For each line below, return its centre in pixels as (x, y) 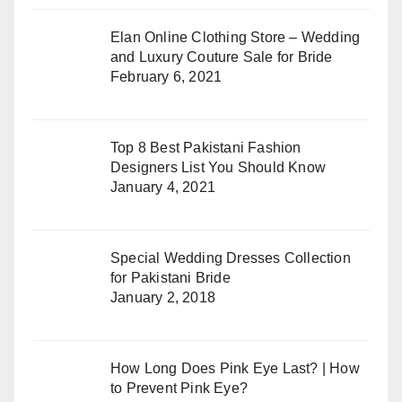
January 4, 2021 (163, 187)
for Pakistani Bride (170, 277)
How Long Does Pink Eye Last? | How (235, 368)
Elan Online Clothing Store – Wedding (236, 38)
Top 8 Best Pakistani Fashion (206, 147)
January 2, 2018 (163, 297)
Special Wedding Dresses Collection (231, 258)
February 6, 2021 (166, 77)
